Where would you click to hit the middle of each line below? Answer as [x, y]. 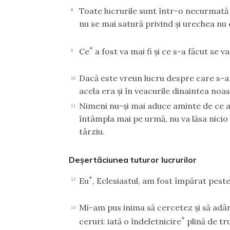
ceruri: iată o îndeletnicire [130, 221]
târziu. [92, 132]
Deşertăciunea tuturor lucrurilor [133, 160]
